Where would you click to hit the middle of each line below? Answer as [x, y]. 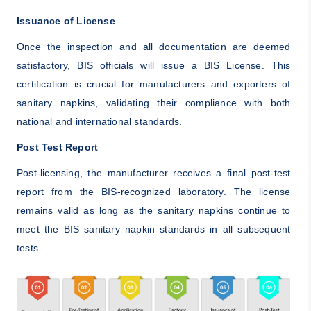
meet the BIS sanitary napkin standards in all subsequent [153, 229]
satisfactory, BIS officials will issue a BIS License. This [153, 66]
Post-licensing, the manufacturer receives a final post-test [153, 173]
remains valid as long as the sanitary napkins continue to [153, 211]
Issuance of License [66, 21]
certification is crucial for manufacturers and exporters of [153, 84]
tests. [29, 248]
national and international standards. [99, 122]
